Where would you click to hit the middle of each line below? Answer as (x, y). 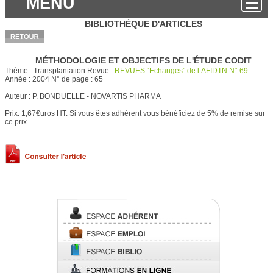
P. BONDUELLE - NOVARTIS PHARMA (97, 96)
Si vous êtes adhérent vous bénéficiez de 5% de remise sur (166, 113)
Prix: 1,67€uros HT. (36, 113)
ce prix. (17, 122)
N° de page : (73, 79)
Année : (19, 79)
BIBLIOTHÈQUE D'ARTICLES (143, 24)
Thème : (19, 71)
